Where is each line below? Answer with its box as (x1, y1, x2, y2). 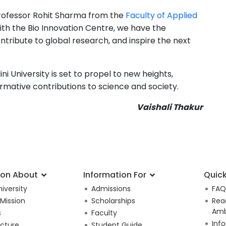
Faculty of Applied (126, 9, 197, 21)
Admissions (91, 183, 131, 194)
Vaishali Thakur (137, 101, 203, 113)
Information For (83, 168, 148, 181)
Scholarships (91, 195, 135, 206)
